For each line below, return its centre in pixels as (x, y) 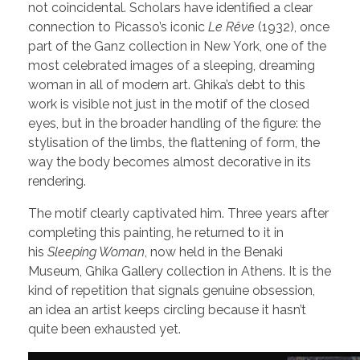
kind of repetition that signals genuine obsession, (172, 290)
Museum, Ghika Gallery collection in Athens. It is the (180, 271)
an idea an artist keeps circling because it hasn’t (167, 309)
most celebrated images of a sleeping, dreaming (172, 65)
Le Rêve (231, 27)
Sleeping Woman (96, 252)
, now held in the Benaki (214, 252)
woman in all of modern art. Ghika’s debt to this (167, 84)
